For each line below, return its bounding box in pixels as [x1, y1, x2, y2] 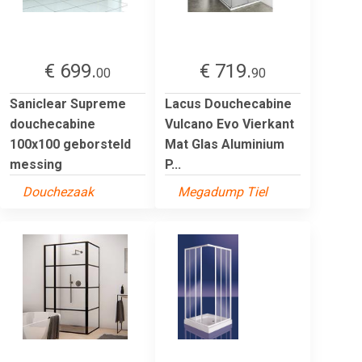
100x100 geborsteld [10, 136, 131, 152]
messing [10, 156, 62, 172]
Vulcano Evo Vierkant [165, 116, 294, 132]
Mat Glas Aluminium [165, 136, 284, 152]
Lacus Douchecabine [165, 95, 292, 112]
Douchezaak [23, 183, 94, 200]
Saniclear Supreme [10, 95, 126, 112]
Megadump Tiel [178, 183, 267, 200]
